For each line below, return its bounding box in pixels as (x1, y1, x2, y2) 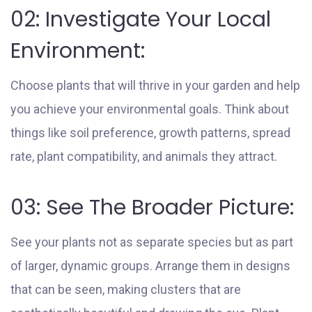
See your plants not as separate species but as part (10, 234, 293, 249)
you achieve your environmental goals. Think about (10, 101, 289, 116)
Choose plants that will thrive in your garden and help (10, 77, 300, 93)
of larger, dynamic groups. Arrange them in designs (10, 258, 290, 273)
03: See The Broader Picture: (10, 192, 294, 222)
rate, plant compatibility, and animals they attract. (10, 148, 277, 164)
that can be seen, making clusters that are (10, 281, 241, 297)
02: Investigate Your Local (10, 4, 271, 34)
